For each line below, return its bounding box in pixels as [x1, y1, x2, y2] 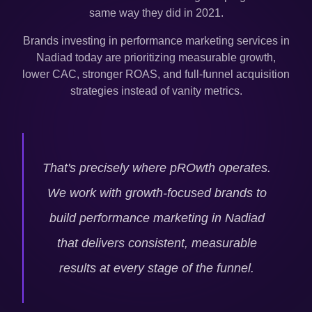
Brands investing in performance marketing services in [22, 34, 290, 47]
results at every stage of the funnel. [59, 260, 254, 275]
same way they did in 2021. [88, 6, 224, 19]
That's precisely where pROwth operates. [42, 160, 271, 175]
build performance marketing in [49, 210, 225, 225]
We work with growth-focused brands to [47, 185, 267, 200]
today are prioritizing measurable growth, [75, 51, 276, 63]
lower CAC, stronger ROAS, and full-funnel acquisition [22, 68, 290, 80]
